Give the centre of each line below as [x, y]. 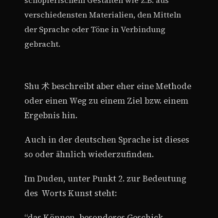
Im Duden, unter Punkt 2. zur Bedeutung [105, 179]
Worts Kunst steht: [79, 193]
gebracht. [42, 44]
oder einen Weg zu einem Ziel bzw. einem [106, 101]
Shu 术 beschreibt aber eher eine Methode [108, 86]
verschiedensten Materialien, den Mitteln [103, 14]
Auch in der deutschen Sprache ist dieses [107, 140]
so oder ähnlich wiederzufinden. [89, 154]
